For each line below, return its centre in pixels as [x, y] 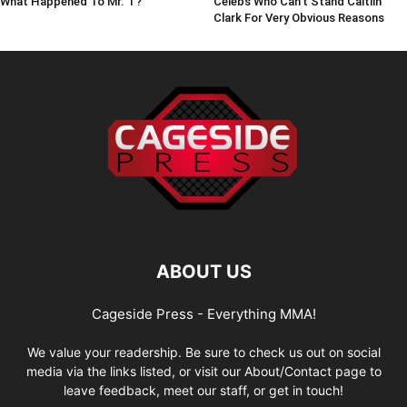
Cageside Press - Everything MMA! [203, 313]
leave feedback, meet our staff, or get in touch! [203, 390]
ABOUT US [203, 271]
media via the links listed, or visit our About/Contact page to [203, 371]
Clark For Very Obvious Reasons [298, 17]
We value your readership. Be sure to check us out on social [203, 352]
